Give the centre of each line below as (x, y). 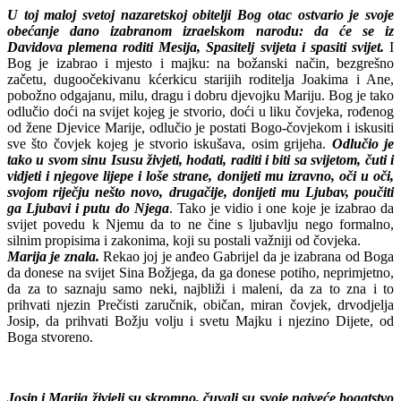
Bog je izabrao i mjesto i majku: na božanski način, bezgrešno (200, 63)
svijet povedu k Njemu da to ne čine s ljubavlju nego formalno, (200, 224)
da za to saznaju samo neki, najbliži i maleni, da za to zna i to (200, 288)
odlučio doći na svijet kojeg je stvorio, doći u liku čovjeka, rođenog (200, 111)
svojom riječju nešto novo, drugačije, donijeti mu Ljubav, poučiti (200, 192)
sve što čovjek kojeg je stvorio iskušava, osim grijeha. (170, 143)
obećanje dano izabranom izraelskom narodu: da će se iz (200, 30)
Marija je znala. (53, 256)
